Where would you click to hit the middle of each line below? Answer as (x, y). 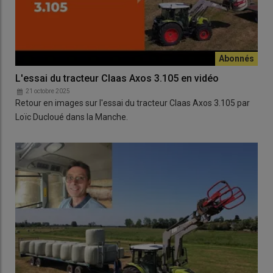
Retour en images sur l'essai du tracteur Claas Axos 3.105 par (133, 103)
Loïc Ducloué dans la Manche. (72, 117)
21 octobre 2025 (48, 91)
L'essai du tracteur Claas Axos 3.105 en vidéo (117, 79)
